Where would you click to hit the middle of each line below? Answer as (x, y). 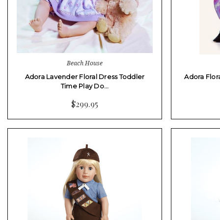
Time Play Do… (85, 86)
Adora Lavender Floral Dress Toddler (85, 76)
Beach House (85, 63)
